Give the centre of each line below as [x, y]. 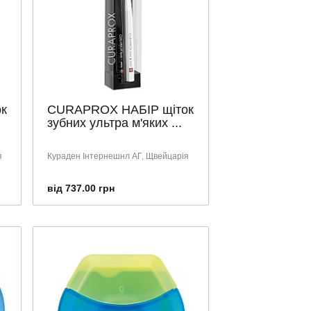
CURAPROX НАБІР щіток [120, 109]
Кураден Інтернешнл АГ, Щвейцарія [118, 156]
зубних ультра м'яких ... [115, 123]
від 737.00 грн [81, 188]
